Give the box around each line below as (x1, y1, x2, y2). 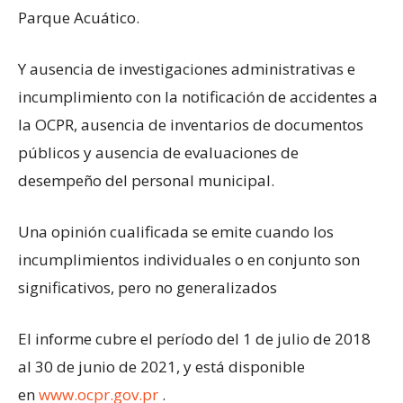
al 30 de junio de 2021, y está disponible (18, 356, 305, 377)
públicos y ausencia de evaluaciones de (18, 142, 299, 163)
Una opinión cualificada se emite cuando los (18, 221, 334, 242)
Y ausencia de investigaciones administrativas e (18, 58, 355, 79)
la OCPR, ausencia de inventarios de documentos (18, 114, 363, 135)
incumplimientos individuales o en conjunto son (18, 249, 360, 270)
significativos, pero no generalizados (18, 277, 277, 298)
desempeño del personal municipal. (18, 170, 274, 191)
